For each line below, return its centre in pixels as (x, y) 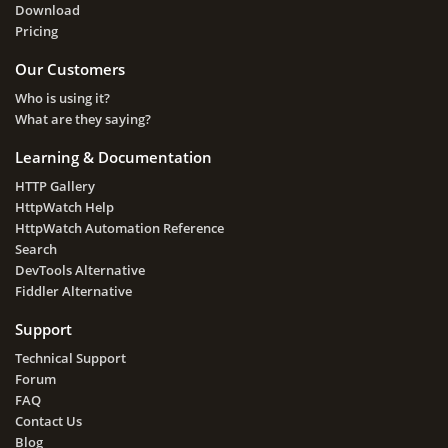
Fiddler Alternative (73, 290)
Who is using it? (62, 97)
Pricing (36, 30)
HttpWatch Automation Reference (119, 227)
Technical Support (70, 357)
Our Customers (70, 68)
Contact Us (48, 420)
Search (36, 248)
